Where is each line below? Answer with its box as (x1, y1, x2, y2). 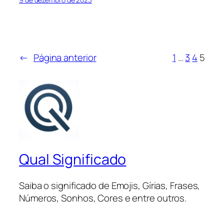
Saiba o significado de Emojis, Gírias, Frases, (19, 178, 200, 192)
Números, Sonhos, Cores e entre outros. (19, 191, 187, 204)
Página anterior (33, 50, 96, 64)
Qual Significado (19, 149, 126, 169)
